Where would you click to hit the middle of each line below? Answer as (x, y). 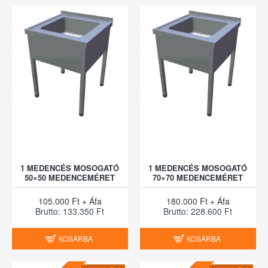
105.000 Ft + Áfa (70, 201)
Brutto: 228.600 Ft (198, 211)
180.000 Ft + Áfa (198, 201)
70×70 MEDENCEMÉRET (198, 178)
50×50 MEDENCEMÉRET (70, 178)
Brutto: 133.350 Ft (70, 211)
